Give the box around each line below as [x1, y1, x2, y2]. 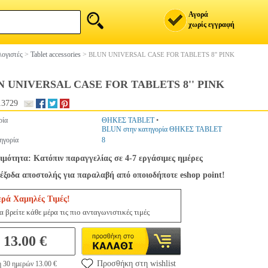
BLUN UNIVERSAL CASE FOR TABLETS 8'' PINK [89, 51, 234, 58]
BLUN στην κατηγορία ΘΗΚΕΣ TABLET [102, 125, 222, 133]
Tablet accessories [31, 50, 81, 59]
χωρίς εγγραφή [188, 20, 234, 29]
